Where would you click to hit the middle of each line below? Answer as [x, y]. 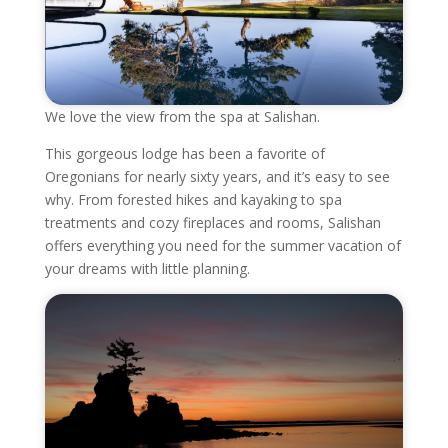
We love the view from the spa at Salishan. [182, 116]
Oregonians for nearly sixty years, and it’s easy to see [217, 176]
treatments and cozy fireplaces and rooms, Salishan [212, 222]
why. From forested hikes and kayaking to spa [193, 199]
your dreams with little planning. [147, 268]
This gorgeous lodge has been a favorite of [184, 153]
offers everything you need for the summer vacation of [222, 245]
